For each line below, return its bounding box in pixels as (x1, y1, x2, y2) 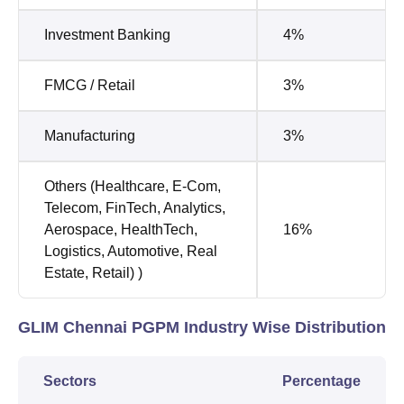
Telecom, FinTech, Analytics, (44, 199, 225, 216)
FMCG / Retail (44, 77, 135, 93)
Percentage (282, 372, 361, 389)
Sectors (43, 372, 96, 389)
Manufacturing (44, 127, 135, 143)
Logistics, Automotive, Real (44, 243, 217, 259)
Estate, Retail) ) (44, 264, 142, 280)
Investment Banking (44, 26, 170, 42)
